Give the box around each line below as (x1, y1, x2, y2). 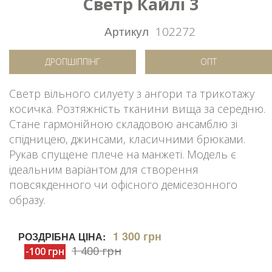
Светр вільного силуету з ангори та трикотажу (9, 86, 254, 101)
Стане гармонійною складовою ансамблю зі (9, 116, 237, 131)
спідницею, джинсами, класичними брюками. (9, 131, 245, 146)
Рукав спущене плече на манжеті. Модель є (9, 146, 236, 161)
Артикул (104, 22, 149, 39)
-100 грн (25, 244, 64, 258)
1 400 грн (72, 243, 121, 258)
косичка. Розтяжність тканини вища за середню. (9, 101, 265, 116)
